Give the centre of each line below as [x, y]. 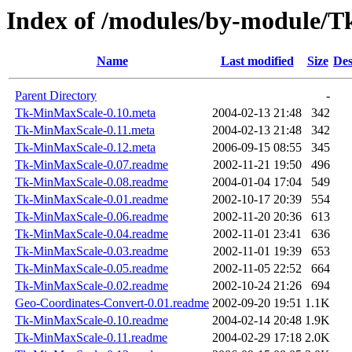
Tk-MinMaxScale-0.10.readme [92, 321]
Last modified [257, 61]
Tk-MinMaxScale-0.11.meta [85, 130]
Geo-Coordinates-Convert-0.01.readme [112, 303]
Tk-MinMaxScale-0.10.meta [85, 113]
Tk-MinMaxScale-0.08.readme [92, 182]
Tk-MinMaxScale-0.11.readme [91, 338]
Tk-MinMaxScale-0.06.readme [92, 217]
